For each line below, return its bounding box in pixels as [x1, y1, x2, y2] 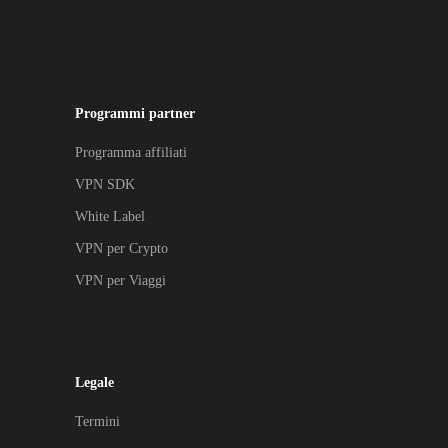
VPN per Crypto [74, 241, 168, 256]
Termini [74, 414, 120, 429]
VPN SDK [74, 177, 135, 192]
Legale [74, 375, 114, 390]
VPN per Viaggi [74, 273, 166, 288]
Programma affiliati [74, 145, 187, 160]
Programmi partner [74, 106, 195, 121]
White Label [74, 209, 145, 224]
